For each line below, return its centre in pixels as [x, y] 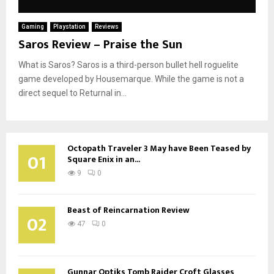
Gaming [33, 26]
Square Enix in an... [104, 159]
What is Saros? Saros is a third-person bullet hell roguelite [128, 65]
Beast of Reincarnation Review [128, 210]
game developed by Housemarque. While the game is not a [131, 79]
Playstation [69, 26]
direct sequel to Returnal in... [72, 93]
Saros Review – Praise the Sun [100, 44]
